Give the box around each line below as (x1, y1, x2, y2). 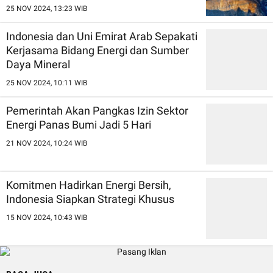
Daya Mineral (6, 58, 70, 71)
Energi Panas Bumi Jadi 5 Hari (6, 118, 151, 131)
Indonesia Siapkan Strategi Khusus (6, 193, 174, 205)
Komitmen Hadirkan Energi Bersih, (6, 179, 171, 191)
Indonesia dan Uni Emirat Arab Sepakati (6, 30, 197, 43)
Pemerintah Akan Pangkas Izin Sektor (6, 104, 188, 117)
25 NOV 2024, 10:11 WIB (6, 79, 87, 87)
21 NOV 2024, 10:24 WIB (6, 139, 87, 147)
